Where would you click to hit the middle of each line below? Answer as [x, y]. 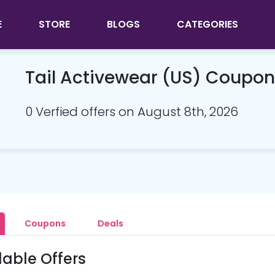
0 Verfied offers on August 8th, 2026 [132, 112]
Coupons [45, 223]
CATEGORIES [207, 24]
